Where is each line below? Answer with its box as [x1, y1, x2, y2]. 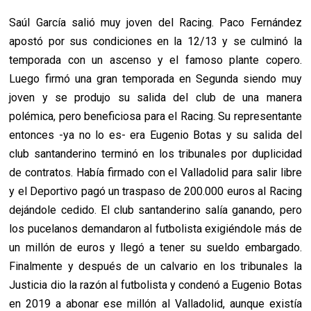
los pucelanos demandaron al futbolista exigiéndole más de [9, 222, 302, 236]
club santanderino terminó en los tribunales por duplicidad [9, 147, 302, 161]
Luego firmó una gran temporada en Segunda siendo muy [9, 72, 302, 86]
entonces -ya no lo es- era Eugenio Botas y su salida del [9, 128, 302, 142]
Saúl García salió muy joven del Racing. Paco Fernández [9, 16, 302, 30]
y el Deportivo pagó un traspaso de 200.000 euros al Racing [9, 185, 302, 199]
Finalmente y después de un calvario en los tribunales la [9, 260, 302, 274]
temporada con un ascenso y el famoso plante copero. [9, 53, 302, 67]
